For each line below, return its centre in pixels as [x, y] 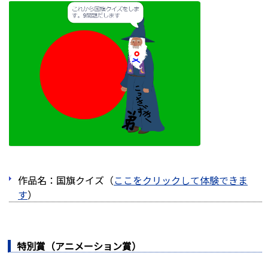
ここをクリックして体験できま [181, 180]
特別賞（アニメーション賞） [79, 246]
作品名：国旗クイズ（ [66, 180]
